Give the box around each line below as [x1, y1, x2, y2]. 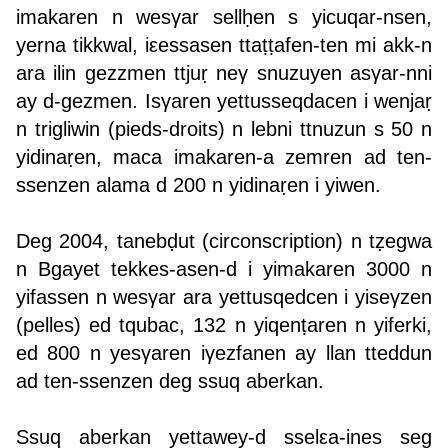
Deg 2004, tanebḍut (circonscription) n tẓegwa [16, 230, 432, 253]
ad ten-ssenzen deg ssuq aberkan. [16, 370, 324, 393]
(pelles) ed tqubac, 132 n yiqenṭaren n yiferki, [16, 314, 432, 337]
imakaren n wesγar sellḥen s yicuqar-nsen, [16, 6, 432, 29]
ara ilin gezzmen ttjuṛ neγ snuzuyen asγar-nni [16, 62, 432, 85]
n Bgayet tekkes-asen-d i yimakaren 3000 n [16, 258, 432, 281]
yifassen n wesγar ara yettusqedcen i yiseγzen [16, 286, 432, 309]
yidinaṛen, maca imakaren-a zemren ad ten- [16, 146, 432, 169]
